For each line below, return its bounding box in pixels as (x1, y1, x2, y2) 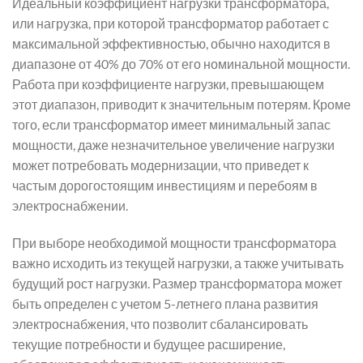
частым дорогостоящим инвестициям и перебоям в (12, 177, 318, 194)
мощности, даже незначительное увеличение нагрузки (12, 137, 335, 153)
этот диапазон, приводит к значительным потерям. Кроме (12, 96, 351, 113)
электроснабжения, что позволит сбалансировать (12, 315, 308, 331)
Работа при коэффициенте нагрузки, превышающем (12, 76, 324, 92)
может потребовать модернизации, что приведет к (12, 157, 309, 173)
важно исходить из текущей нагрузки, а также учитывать (12, 254, 344, 271)
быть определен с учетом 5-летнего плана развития (12, 295, 318, 311)
